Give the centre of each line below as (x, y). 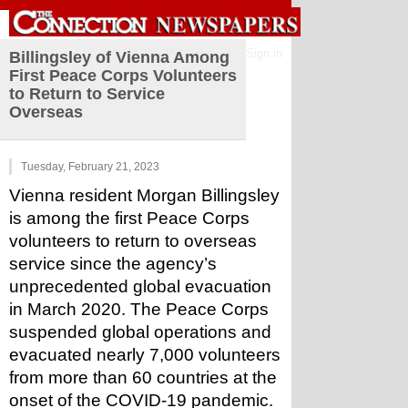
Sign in (264, 53)
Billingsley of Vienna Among (119, 57)
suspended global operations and (140, 332)
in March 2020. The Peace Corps (139, 309)
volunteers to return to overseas (133, 241)
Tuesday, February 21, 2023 (90, 167)
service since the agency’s (113, 264)
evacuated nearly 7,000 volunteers (145, 355)
